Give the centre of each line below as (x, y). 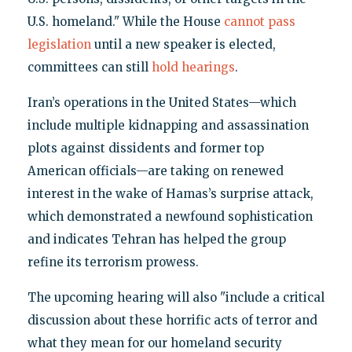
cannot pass (259, 22)
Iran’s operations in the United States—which (161, 103)
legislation (59, 45)
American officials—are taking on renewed (155, 171)
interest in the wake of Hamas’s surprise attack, (170, 194)
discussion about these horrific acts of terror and (172, 321)
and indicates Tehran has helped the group (156, 240)
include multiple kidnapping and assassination (168, 126)
